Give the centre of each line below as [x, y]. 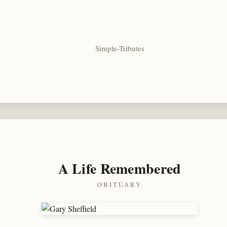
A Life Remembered [120, 169]
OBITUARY [120, 184]
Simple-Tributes [120, 48]
